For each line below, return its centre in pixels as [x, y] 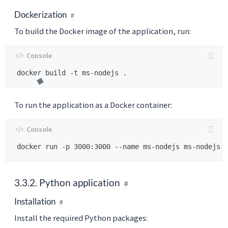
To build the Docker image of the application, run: [103, 31]
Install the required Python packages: [81, 218]
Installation [35, 202]
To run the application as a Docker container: [93, 105]
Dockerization [40, 15]
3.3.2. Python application [67, 183]
